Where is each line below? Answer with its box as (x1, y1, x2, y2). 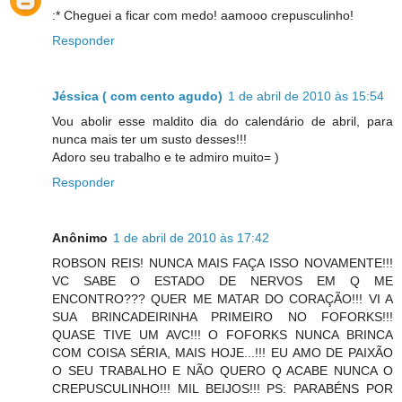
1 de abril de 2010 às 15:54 (228, 88, 384, 103)
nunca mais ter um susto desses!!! (52, 131, 247, 146)
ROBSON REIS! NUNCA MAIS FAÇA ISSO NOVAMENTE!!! (52, 255, 393, 270)
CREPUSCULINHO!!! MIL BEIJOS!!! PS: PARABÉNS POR (52, 380, 393, 396)
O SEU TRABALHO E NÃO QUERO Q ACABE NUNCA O (52, 363, 393, 378)
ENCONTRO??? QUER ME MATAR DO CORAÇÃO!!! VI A (52, 291, 393, 306)
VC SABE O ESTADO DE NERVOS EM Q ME (52, 273, 393, 288)
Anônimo (52, 230, 108, 245)
